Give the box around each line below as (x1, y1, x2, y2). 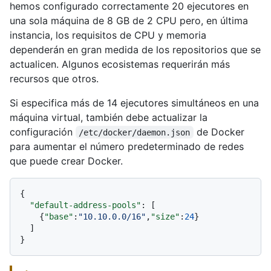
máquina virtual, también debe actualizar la (10, 111, 207, 123)
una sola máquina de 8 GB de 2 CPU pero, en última (10, 14, 248, 27)
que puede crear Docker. (10, 154, 123, 167)
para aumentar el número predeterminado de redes (10, 140, 244, 152)
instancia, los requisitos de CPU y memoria (10, 28, 206, 41)
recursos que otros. (10, 72, 99, 85)
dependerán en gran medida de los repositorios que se (10, 43, 261, 56)
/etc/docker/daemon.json (79, 127, 191, 137)
